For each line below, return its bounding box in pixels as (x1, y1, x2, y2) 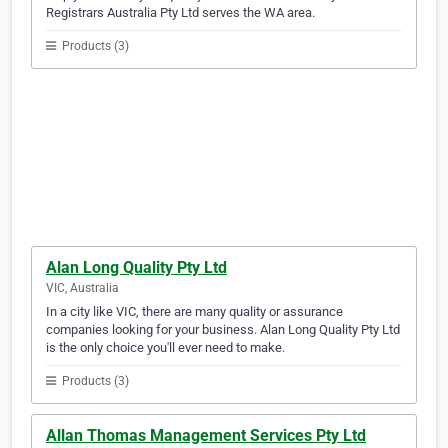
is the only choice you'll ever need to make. (46, 340, 285, 356)
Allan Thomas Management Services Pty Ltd (46, 426, 366, 446)
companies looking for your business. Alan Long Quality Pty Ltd (46, 322, 400, 338)
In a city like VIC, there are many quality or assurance (46, 304, 343, 320)
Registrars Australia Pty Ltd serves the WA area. (46, 5, 315, 21)
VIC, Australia (46, 281, 119, 296)
